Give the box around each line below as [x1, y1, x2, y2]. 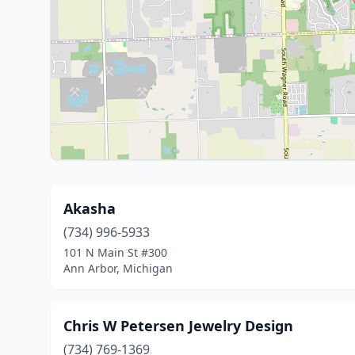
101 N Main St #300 [63, 245, 167, 260]
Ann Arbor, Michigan [63, 261, 173, 276]
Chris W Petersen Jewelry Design [63, 316, 293, 335]
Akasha [63, 199, 116, 218]
